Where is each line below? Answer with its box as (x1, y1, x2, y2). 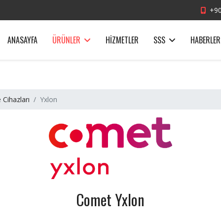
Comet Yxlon (76, 188, 145, 211)
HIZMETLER (106, 34, 139, 46)
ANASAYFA (7, 34, 37, 46)
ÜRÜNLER (52, 34, 80, 46)
